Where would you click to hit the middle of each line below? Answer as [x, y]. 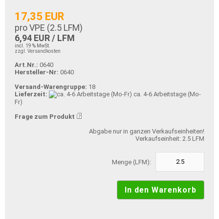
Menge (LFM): [134, 162]
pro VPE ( [32, 27]
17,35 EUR [39, 16]
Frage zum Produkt [45, 116]
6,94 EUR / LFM [45, 38]
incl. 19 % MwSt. [33, 45]
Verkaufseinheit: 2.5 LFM [170, 138]
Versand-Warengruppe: [51, 87]
